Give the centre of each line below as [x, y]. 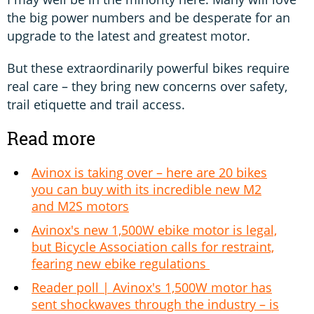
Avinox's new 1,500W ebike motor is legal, [154, 230]
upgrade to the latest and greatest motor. [132, 35]
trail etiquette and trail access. [96, 104]
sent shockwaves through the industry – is [155, 304]
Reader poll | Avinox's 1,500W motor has [152, 287]
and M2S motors [80, 206]
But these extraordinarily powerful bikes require [148, 68]
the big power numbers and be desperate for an [149, 17]
